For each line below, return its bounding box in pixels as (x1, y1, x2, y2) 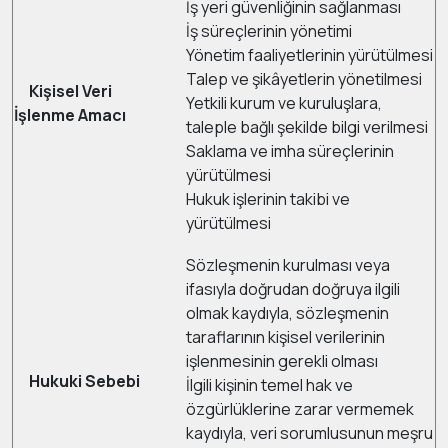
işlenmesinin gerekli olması (186, 350, 378, 372)
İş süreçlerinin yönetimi (186, 20, 352, 42)
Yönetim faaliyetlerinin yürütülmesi (186, 44, 433, 66)
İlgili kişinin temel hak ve (186, 374, 353, 396)
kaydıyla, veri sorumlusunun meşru (186, 422, 433, 444)
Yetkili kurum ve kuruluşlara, (186, 92, 382, 114)
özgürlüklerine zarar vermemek (186, 398, 414, 420)
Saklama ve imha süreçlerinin (186, 140, 394, 162)
